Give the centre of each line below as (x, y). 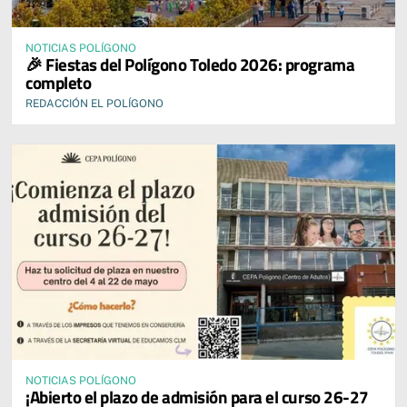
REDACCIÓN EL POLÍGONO (94, 103)
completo (59, 82)
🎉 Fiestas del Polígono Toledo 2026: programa (190, 64)
